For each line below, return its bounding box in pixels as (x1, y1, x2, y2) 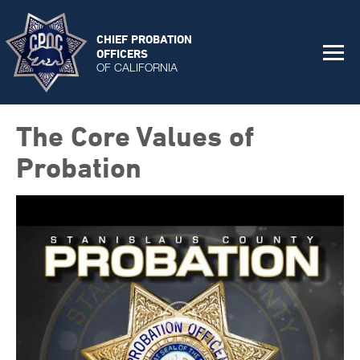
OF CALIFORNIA (96, 59, 178, 74)
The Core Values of (16, 120, 254, 152)
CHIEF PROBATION (96, 31, 192, 46)
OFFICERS (96, 46, 148, 60)
